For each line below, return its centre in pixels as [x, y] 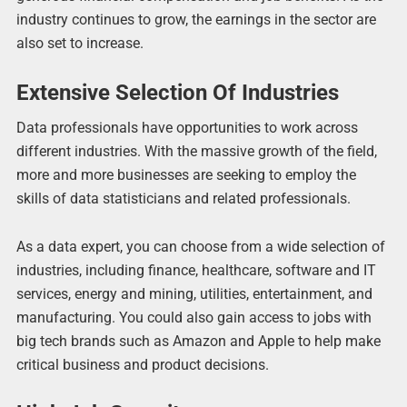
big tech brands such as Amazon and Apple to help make [198, 341]
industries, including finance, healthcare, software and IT [196, 270]
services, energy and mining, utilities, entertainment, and [194, 293]
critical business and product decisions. [142, 364]
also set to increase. [79, 44]
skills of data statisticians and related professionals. [183, 198]
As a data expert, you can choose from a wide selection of [200, 246]
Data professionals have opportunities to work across [187, 127]
